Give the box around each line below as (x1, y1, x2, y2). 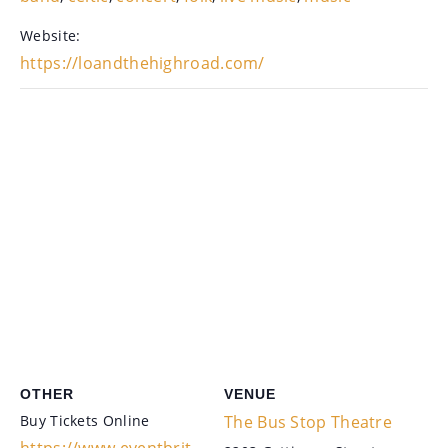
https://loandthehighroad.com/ (20, 51, 265, 74)
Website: (20, 25, 81, 45)
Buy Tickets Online (20, 410, 150, 430)
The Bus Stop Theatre (224, 410, 392, 433)
